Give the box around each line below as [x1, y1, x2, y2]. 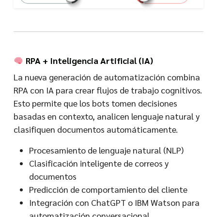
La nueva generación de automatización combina [14, 71, 200, 82]
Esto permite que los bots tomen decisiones [14, 97, 177, 108]
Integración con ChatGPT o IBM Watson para [29, 197, 200, 208]
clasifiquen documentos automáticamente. [14, 124, 178, 135]
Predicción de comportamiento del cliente [29, 184, 187, 195]
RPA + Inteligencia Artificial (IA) [23, 55, 153, 66]
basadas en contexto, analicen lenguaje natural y [14, 110, 200, 122]
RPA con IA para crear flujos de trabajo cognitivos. [14, 84, 202, 95]
